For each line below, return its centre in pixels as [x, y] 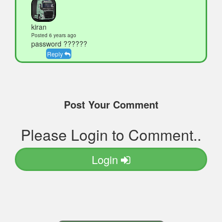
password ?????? [59, 43]
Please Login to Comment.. [111, 134]
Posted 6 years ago [54, 35]
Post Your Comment [111, 104]
